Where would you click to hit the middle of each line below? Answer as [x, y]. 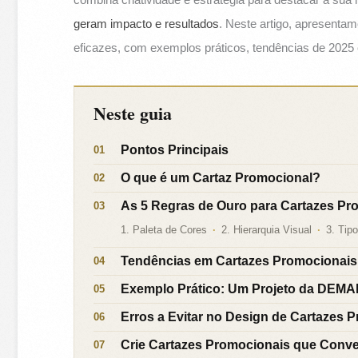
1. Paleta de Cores [164, 230]
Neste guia [133, 113]
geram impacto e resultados [147, 24]
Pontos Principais [175, 150]
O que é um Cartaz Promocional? [221, 178]
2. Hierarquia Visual [267, 230]
